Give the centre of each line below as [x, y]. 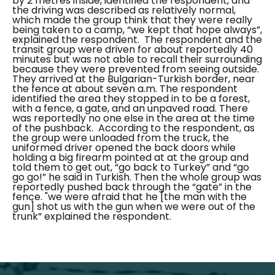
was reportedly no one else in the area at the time [134, 118]
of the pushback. [54, 128]
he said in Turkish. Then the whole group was [154, 177]
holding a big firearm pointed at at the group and [130, 158]
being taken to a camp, [70, 30]
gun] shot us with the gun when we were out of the [134, 207]
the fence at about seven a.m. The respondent [125, 89]
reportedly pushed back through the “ [104, 187]
